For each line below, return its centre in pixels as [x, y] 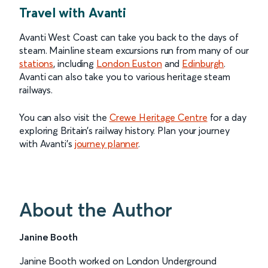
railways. [36, 90]
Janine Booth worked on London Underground [118, 261]
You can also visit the [64, 117]
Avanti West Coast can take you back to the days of [129, 37]
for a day [227, 117]
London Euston [129, 63]
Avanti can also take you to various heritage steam [125, 77]
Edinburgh [203, 63]
